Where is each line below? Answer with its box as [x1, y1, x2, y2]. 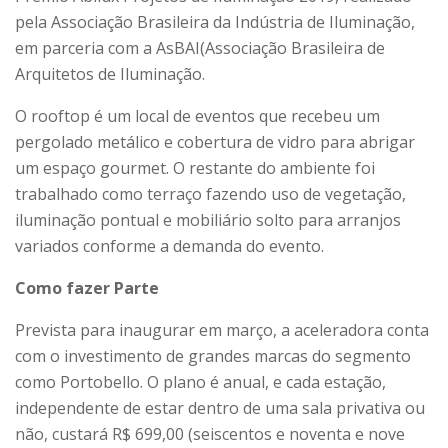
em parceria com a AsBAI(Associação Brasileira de [15, 36, 385, 59]
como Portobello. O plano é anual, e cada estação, [15, 370, 386, 393]
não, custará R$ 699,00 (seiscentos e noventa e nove [15, 422, 405, 445]
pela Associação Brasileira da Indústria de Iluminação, [15, 10, 415, 33]
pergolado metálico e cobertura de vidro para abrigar [15, 130, 415, 153]
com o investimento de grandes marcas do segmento [15, 344, 411, 367]
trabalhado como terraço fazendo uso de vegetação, [15, 182, 406, 205]
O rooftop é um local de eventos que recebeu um [15, 104, 380, 127]
